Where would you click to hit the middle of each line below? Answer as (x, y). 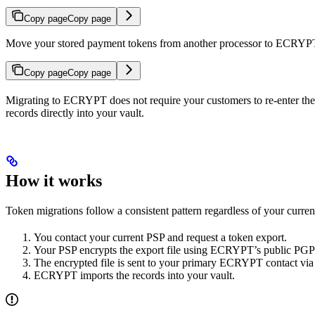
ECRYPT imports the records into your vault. (134, 275)
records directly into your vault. (75, 113)
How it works (54, 181)
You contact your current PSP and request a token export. (160, 237)
